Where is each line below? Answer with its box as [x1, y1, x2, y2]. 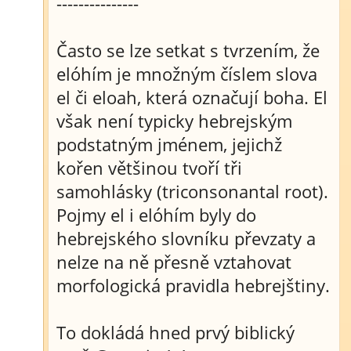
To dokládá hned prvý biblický [56, 320, 295, 344]
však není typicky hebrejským [56, 109, 292, 132]
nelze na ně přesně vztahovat [56, 250, 291, 273]
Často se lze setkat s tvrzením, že [56, 38, 320, 62]
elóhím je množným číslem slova [56, 62, 317, 85]
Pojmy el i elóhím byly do [56, 203, 256, 226]
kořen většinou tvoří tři [56, 156, 242, 179]
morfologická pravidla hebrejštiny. [56, 273, 330, 297]
